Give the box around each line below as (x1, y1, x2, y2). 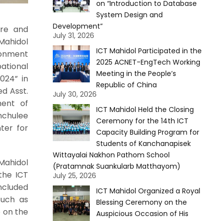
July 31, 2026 (52, 31, 94, 40)
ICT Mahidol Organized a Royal (96, 186, 200, 196)
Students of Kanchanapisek (96, 139, 191, 148)
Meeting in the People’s (96, 69, 176, 78)
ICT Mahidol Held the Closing (96, 105, 194, 114)
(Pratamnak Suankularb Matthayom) (52, 161, 181, 171)
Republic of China (96, 80, 157, 90)
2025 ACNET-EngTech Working (96, 57, 200, 67)
